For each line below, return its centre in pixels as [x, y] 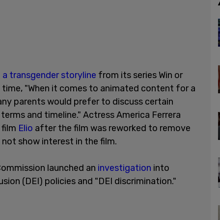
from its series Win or [139, 75]
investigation [124, 168]
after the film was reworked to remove [112, 128]
